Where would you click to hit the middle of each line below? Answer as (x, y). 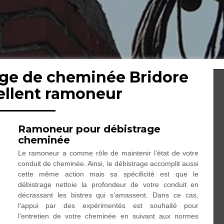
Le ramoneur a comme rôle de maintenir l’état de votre (108, 153)
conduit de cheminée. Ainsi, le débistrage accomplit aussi (108, 163)
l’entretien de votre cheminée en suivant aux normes (108, 216)
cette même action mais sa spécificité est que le (108, 174)
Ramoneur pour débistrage (89, 129)
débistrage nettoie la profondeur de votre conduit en (108, 184)
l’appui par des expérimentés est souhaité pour (108, 205)
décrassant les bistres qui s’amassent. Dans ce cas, (108, 195)
